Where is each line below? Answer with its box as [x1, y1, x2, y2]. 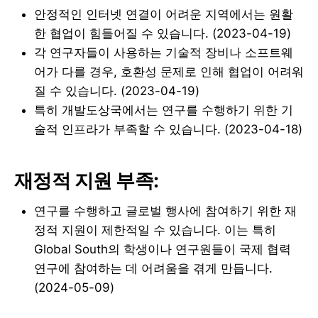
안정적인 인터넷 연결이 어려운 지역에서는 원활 [34, 6, 293, 21]
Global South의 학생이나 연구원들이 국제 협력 [34, 241, 291, 256]
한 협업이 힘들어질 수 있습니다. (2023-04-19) [34, 26, 291, 40]
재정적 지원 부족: [14, 169, 159, 193]
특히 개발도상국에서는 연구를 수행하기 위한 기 [34, 102, 293, 117]
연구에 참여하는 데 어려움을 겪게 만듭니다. [34, 261, 273, 275]
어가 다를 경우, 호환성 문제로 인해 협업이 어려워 [34, 64, 304, 79]
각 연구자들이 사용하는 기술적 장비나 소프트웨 [34, 45, 293, 60]
